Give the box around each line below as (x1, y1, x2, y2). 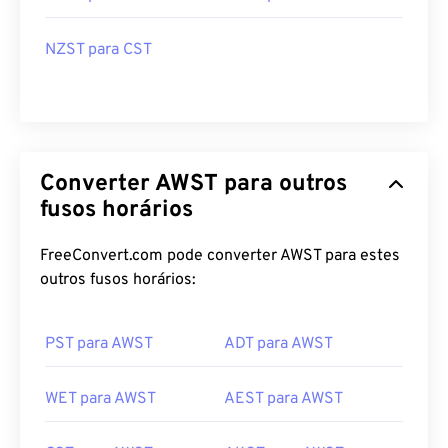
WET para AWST (45, 389, 156, 409)
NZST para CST (45, 40, 152, 60)
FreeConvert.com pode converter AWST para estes (40, 246, 400, 266)
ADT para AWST (224, 334, 333, 354)
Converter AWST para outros (40, 170, 347, 199)
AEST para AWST (224, 389, 343, 409)
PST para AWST (45, 334, 153, 354)
